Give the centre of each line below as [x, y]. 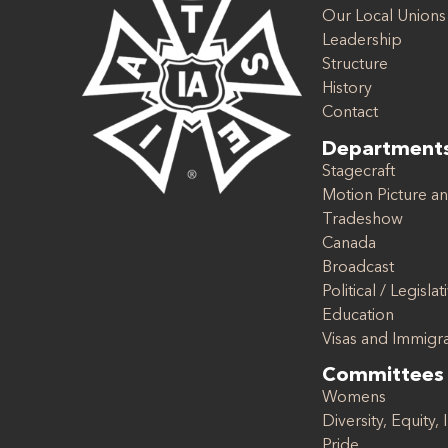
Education [358, 315]
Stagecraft [358, 171]
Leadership [362, 41]
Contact [350, 113]
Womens [354, 398]
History [347, 89]
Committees [383, 376]
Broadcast [358, 267]
